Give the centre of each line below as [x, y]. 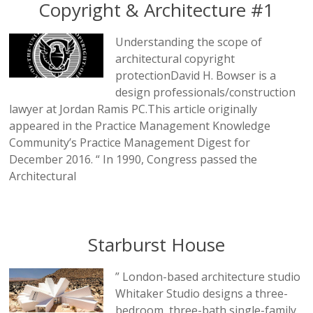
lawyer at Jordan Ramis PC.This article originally [133, 109]
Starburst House [156, 244]
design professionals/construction [206, 92]
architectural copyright [175, 58]
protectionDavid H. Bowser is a [196, 75]
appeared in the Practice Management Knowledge [140, 125]
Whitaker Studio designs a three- [202, 293]
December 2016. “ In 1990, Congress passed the [133, 159]
